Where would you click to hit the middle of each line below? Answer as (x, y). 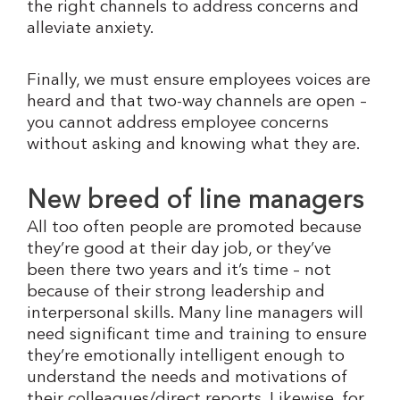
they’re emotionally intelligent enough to (186, 356)
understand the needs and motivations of (187, 378)
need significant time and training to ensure (197, 335)
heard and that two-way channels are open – (197, 102)
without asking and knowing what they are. (194, 145)
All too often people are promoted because (194, 228)
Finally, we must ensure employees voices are (199, 80)
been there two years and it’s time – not (179, 271)
